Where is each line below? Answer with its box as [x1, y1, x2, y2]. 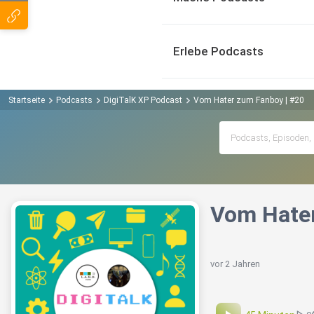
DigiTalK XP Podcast [104, 95, 182, 105]
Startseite [8, 95, 45, 105]
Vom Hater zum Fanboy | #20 [193, 95, 304, 105]
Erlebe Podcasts [173, 44, 264, 58]
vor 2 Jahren [210, 259, 260, 270]
